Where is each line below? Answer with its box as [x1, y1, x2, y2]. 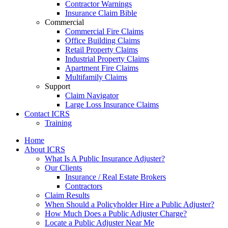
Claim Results [45, 191, 90, 199]
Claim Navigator [65, 91, 119, 100]
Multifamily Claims [65, 73, 127, 81]
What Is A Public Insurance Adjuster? [45, 154, 165, 163]
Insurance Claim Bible [65, 9, 137, 17]
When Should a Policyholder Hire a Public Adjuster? [45, 200, 214, 209]
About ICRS [24, 145, 65, 154]
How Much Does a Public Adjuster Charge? [45, 209, 187, 218]
